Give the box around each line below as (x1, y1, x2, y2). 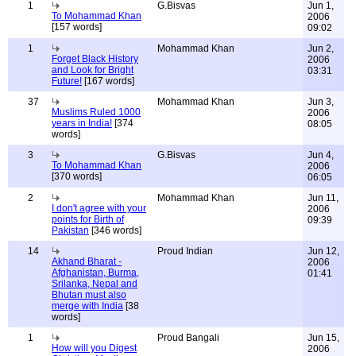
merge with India (52, 300, 123, 311)
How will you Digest (52, 342, 137, 354)
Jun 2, (308, 43, 334, 54)
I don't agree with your (52, 203, 146, 214)
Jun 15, (308, 332, 339, 343)
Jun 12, (308, 246, 339, 257)
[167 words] (82, 75, 134, 87)
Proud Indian (157, 246, 213, 257)
